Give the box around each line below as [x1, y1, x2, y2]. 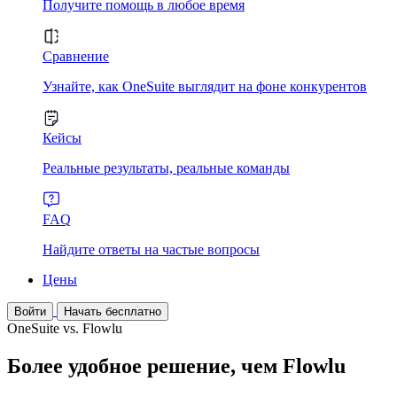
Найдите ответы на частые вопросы [43, 242, 260, 257]
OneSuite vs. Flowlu [7, 321, 122, 336]
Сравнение [43, 49, 109, 64]
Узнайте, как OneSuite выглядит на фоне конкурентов [43, 79, 367, 94]
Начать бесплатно [64, 305, 161, 318]
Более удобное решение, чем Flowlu [7, 354, 346, 378]
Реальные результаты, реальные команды [43, 160, 290, 175]
